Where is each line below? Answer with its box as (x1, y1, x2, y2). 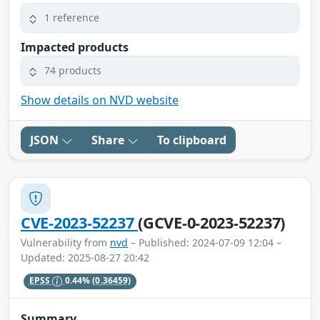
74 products (44, 64, 101, 78)
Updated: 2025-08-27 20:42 (21, 250, 149, 264)
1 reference (44, 11, 99, 25)
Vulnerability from (21, 235, 110, 249)
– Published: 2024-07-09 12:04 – (128, 235, 281, 249)
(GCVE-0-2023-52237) (138, 211, 286, 233)
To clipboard (157, 131, 226, 148)
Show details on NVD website (21, 91, 179, 108)
